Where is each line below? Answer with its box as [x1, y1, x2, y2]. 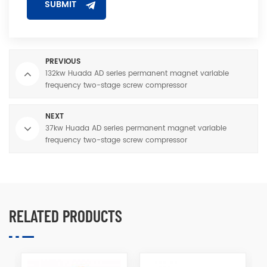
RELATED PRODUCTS [9, 206, 122, 226]
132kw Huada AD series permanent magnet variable [45, 68, 229, 80]
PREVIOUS [45, 56, 80, 68]
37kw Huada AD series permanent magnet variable [45, 123, 226, 135]
